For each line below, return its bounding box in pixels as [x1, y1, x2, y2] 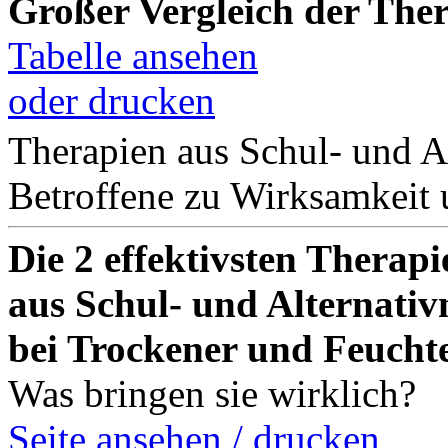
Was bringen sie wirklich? [8, 372, 416, 416]
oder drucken [8, 79, 215, 123]
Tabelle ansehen [8, 34, 258, 78]
